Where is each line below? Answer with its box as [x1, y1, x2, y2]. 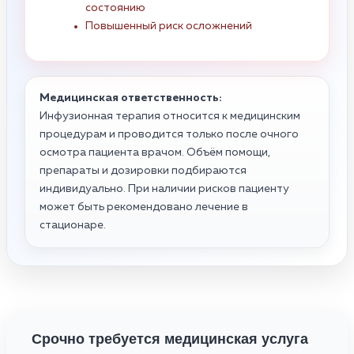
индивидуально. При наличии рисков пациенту [40, 183, 289, 194]
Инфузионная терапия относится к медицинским [40, 110, 300, 122]
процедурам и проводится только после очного [40, 128, 299, 140]
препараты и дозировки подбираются [40, 164, 247, 176]
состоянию [85, 2, 145, 13]
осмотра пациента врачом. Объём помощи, [40, 146, 270, 158]
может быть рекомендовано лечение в [40, 201, 248, 213]
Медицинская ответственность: [40, 92, 222, 104]
